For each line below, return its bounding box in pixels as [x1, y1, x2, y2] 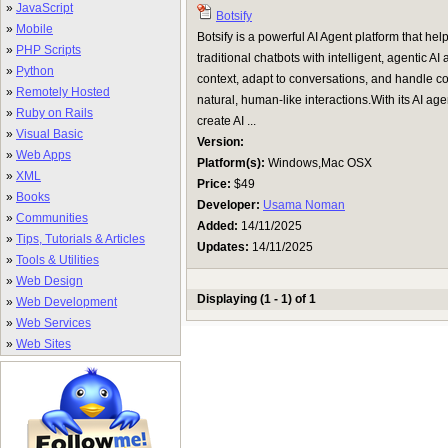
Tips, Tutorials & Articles [16, 232, 145, 246]
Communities [16, 211, 88, 225]
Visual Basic [16, 127, 83, 141]
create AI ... [197, 114, 256, 128]
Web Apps [16, 148, 71, 162]
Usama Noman [263, 198, 345, 212]
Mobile [16, 22, 53, 36]
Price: [197, 177, 231, 191]
